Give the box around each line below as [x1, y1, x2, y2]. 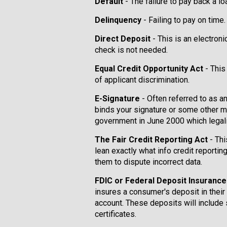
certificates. [95, 209, 136, 219]
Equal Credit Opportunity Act [95, 64, 203, 73]
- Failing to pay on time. [141, 15, 225, 25]
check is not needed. [95, 45, 168, 55]
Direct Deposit [95, 34, 153, 44]
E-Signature [95, 94, 140, 103]
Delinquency [95, 15, 141, 25]
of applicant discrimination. [95, 75, 190, 85]
